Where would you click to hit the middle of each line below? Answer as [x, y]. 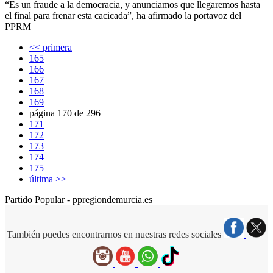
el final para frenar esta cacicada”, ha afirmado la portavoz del [123, 15]
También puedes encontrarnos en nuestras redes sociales [114, 234]
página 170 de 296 [65, 113]
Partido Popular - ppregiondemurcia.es [79, 199]
